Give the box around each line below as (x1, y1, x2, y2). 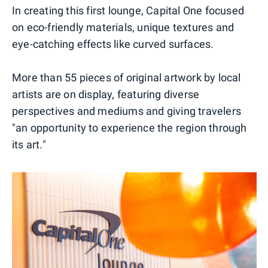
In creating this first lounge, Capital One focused (12, 4, 245, 17)
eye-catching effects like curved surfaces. (12, 38, 214, 51)
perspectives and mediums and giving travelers (12, 105, 242, 118)
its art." (12, 138, 46, 151)
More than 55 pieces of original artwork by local (12, 71, 241, 84)
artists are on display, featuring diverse (12, 88, 200, 101)
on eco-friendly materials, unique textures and (12, 21, 234, 34)
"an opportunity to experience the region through (12, 121, 247, 135)
